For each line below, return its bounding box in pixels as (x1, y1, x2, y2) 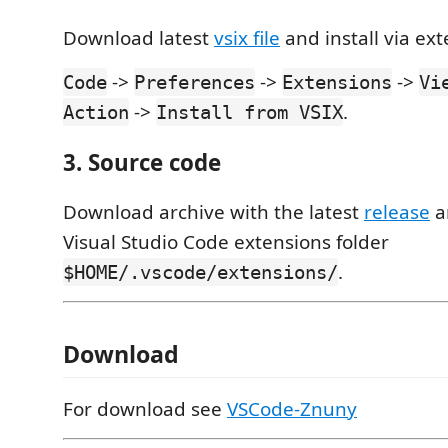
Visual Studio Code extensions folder (63, 229, 389, 256)
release (364, 199, 430, 226)
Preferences (134, 71, 255, 94)
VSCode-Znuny (227, 395, 357, 422)
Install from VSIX (156, 101, 343, 124)
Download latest (63, 25, 214, 52)
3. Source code (63, 146, 221, 178)
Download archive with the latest (63, 199, 364, 226)
